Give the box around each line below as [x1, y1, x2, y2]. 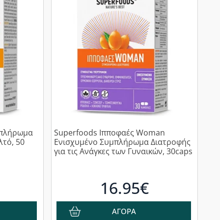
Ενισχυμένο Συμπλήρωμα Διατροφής [54, 137, 191, 148]
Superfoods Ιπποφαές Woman [54, 127, 165, 138]
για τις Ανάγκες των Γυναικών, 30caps [54, 146, 193, 157]
